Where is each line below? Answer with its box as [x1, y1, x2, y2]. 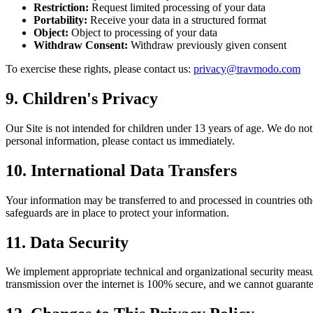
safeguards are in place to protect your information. [6, 206, 229, 219]
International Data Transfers [31, 161, 237, 180]
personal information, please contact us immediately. [6, 134, 235, 147]
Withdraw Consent [34, 38, 124, 51]
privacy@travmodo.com [194, 62, 300, 75]
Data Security [30, 233, 129, 252]
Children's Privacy [22, 89, 158, 108]
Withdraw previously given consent [128, 38, 286, 51]
